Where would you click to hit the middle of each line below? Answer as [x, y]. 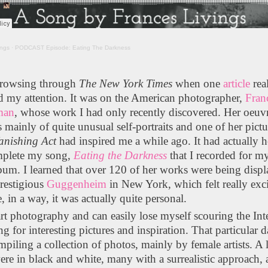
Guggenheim [77, 184]
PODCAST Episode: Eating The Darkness [73, 47]
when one [198, 83]
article [237, 83]
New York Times [136, 83]
